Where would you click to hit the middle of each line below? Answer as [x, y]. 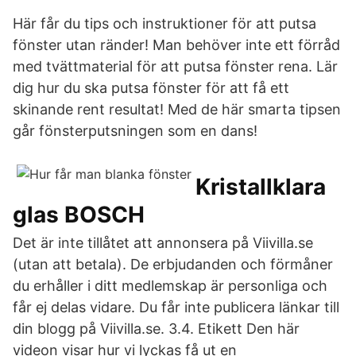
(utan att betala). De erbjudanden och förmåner [173, 264]
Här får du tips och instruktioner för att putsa [164, 23]
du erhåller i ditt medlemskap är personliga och [170, 286]
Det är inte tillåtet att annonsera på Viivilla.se [163, 243]
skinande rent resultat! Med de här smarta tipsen [177, 109]
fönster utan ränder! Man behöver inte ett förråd [176, 45]
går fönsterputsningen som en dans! [135, 131]
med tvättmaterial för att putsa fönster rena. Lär [175, 66]
